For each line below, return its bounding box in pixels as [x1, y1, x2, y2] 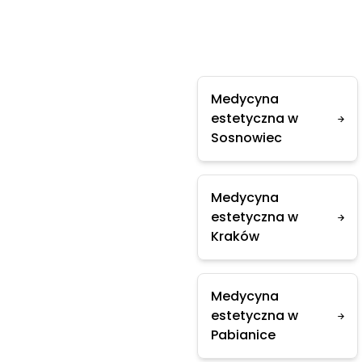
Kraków [211, 227, 259, 246]
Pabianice [211, 326, 276, 344]
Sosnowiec [211, 128, 282, 147]
